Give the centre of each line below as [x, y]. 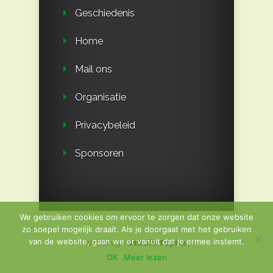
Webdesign [105, 243]
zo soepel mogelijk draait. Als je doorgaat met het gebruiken [136, 229]
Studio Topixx [156, 243]
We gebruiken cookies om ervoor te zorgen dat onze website [136, 217]
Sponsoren [99, 153]
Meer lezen [145, 257]
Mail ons [94, 69]
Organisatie [101, 97]
